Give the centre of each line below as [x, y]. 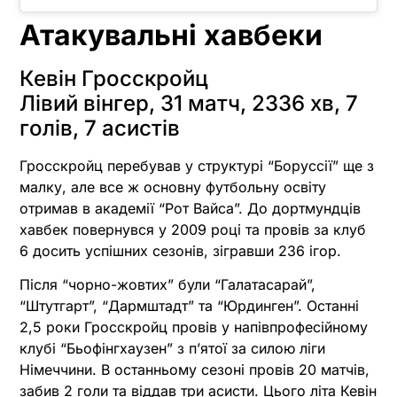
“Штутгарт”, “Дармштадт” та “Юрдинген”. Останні [189, 306]
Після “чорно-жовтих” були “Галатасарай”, [167, 285]
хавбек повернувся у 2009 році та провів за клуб [193, 229]
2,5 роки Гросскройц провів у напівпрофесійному [194, 327]
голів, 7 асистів [100, 128]
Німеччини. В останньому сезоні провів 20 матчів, [195, 370]
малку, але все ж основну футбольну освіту [173, 187]
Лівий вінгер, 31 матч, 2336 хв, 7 [189, 103]
